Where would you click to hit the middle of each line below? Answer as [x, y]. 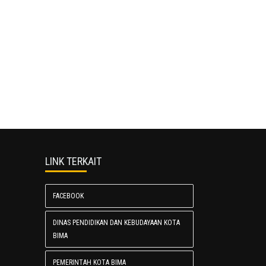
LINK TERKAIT [73, 161]
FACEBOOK [68, 196]
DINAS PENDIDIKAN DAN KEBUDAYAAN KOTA [116, 223]
